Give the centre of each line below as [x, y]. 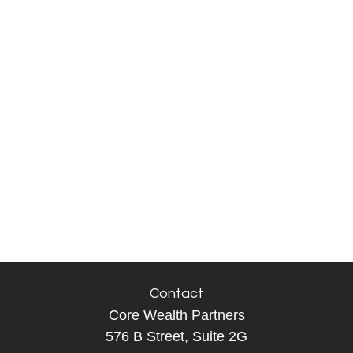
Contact [176, 294]
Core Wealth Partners [176, 315]
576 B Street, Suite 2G [176, 336]
